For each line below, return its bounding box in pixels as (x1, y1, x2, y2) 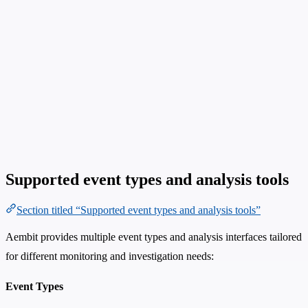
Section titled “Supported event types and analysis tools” (16, 204, 261, 217)
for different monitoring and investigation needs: (5, 250, 214, 263)
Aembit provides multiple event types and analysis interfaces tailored (5, 231, 302, 243)
